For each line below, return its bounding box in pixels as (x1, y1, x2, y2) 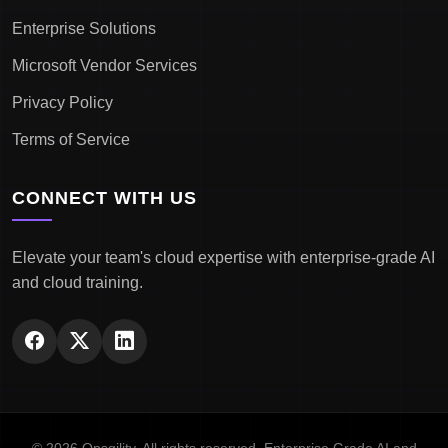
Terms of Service (12, 131, 130, 148)
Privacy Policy (12, 94, 113, 111)
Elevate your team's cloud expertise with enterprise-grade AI (12, 249, 435, 266)
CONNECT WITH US (12, 188, 197, 208)
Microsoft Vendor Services (12, 57, 197, 74)
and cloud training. (12, 274, 143, 291)
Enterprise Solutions (12, 20, 156, 37)
